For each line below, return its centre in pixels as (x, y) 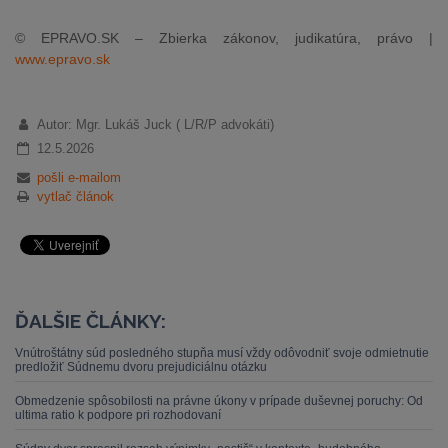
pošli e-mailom (78, 177)
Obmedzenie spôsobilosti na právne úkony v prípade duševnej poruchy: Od (219, 401)
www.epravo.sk (62, 59)
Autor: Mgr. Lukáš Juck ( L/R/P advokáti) (155, 124)
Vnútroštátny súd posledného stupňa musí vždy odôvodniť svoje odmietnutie (222, 353)
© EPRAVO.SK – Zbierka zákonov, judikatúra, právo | (224, 38)
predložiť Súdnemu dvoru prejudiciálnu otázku (141, 367)
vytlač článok (75, 196)
